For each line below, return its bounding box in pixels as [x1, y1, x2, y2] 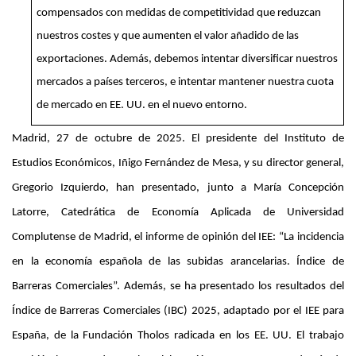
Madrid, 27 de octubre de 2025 [12, 133, 182, 145]
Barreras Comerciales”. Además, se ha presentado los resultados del [12, 281, 344, 293]
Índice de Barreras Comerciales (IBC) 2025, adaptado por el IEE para [12, 305, 344, 318]
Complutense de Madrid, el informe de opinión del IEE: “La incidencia [12, 231, 344, 244]
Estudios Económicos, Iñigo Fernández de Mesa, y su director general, [12, 157, 344, 170]
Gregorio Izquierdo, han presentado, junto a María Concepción [12, 182, 344, 195]
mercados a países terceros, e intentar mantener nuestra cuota [36, 75, 334, 88]
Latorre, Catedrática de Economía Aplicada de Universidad [12, 207, 344, 219]
